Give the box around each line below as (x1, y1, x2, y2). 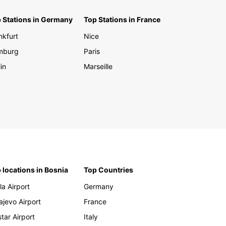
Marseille (84, 62, 112, 71)
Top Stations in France (84, 15, 160, 24)
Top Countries (84, 165, 133, 174)
